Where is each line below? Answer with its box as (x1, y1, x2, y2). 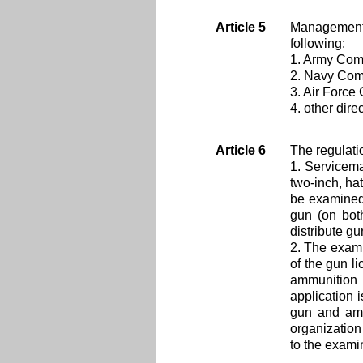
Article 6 (215, 143, 266, 157)
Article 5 (215, 20, 266, 34)
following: (290, 36, 345, 50)
